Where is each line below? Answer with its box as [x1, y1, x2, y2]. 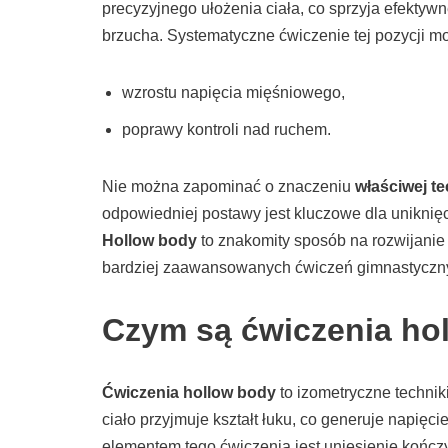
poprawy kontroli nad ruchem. [122, 121, 331, 139]
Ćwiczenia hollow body [102, 384, 276, 402]
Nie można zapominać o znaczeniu [102, 178, 355, 196]
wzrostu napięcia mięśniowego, [122, 84, 345, 102]
